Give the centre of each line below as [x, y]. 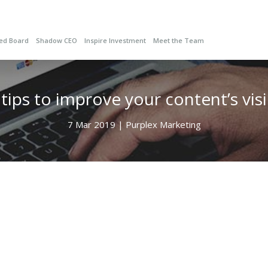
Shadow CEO [56, 40]
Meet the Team [178, 40]
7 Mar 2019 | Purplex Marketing [134, 124]
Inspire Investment [115, 40]
